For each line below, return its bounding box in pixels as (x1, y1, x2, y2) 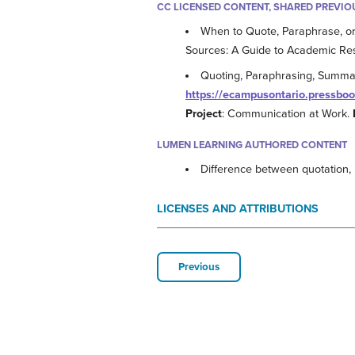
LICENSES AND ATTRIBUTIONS (157, 201, 319, 216)
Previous (178, 260, 219, 273)
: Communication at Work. (222, 106, 353, 120)
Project (185, 106, 222, 120)
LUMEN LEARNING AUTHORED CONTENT (157, 138, 347, 151)
